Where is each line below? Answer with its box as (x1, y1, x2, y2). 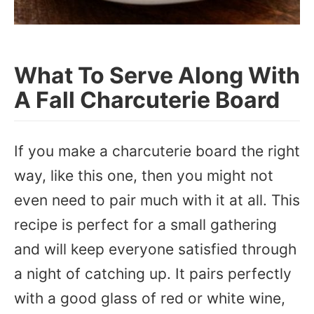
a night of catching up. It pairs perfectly (14, 265, 292, 282)
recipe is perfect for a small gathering (14, 216, 277, 233)
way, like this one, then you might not (14, 167, 273, 184)
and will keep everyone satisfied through (14, 240, 296, 258)
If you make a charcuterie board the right (14, 142, 300, 160)
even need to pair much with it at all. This (14, 191, 300, 209)
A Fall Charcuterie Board (14, 86, 280, 114)
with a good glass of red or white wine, (14, 289, 285, 307)
